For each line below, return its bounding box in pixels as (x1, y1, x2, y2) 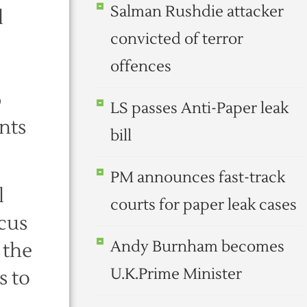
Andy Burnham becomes (110, 237, 284, 256)
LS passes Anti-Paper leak (110, 99, 288, 118)
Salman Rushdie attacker (110, 2, 284, 21)
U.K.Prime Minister (110, 265, 242, 284)
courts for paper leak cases (110, 195, 297, 214)
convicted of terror (110, 29, 243, 49)
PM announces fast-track (110, 168, 285, 187)
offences (110, 57, 171, 76)
